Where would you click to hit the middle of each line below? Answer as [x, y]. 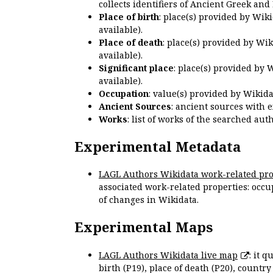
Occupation [124, 93]
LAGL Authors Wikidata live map [168, 255]
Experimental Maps [144, 227]
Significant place [136, 68]
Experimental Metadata [158, 146]
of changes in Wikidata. [149, 200]
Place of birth [129, 16]
